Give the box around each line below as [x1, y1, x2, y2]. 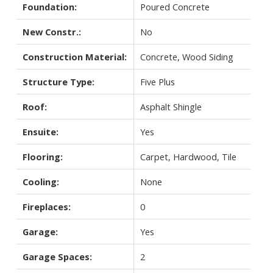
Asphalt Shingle [140, 100, 202, 113]
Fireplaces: [22, 200, 71, 213]
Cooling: [22, 175, 59, 188]
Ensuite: [22, 125, 58, 138]
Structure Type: [22, 75, 94, 88]
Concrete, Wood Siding [140, 50, 233, 63]
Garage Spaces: [22, 250, 92, 263]
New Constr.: [22, 25, 81, 38]
